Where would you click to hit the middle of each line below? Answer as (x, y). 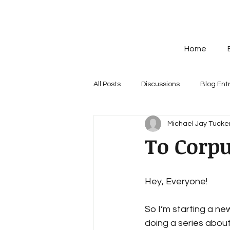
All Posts (107, 84)
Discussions (160, 84)
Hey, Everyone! (177, 181)
